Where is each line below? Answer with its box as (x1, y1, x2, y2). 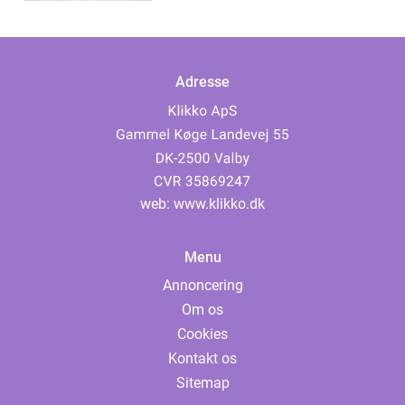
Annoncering (162, 277, 243, 295)
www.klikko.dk (174, 195, 265, 213)
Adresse (175, 73, 230, 91)
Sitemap (175, 374, 230, 392)
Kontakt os (168, 350, 237, 368)
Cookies (177, 325, 228, 344)
